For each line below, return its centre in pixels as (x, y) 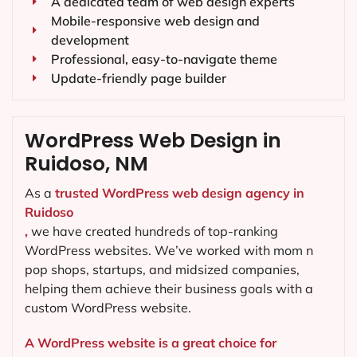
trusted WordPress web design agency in (180, 193)
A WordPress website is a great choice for (151, 342)
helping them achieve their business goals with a (169, 289)
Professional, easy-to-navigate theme (164, 59)
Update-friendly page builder (138, 78)
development (90, 40)
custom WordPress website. (108, 308)
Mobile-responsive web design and (155, 21)
